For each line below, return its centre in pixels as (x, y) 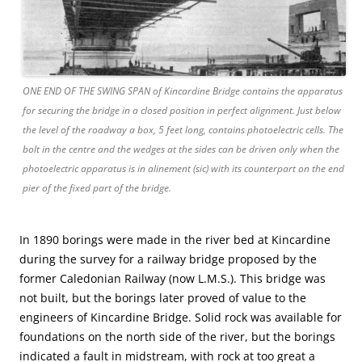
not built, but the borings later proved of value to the (163, 298)
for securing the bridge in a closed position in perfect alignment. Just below (182, 111)
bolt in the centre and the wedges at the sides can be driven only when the (181, 149)
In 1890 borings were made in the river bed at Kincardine (175, 240)
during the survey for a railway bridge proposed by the (168, 259)
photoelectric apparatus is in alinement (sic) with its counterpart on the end (183, 169)
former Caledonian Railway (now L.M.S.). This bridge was (173, 279)
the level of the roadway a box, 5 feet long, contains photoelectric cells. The (183, 130)
